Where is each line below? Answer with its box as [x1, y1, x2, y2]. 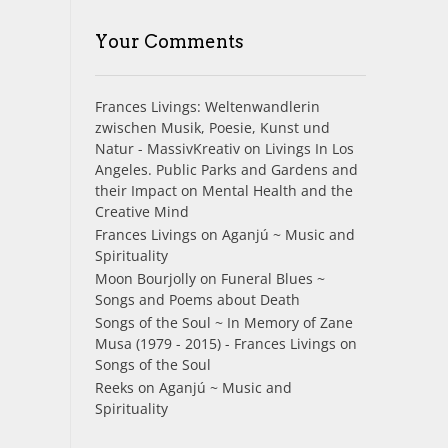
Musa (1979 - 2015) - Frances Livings [94, 333, 336, 353]
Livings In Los [264, 138, 354, 158]
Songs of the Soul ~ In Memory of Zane [94, 312, 353, 332]
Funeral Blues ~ [220, 268, 325, 288]
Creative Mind [94, 201, 189, 221]
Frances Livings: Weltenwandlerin [94, 96, 320, 116]
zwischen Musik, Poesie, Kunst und [94, 117, 330, 137]
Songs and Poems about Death [94, 289, 300, 309]
